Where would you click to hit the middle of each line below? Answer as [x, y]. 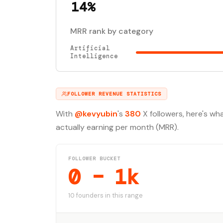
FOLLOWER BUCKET [94, 159]
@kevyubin [96, 114]
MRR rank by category [112, 31]
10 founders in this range [106, 196]
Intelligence [94, 56]
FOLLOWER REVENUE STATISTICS [114, 94]
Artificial [90, 48]
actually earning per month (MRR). [117, 127]
